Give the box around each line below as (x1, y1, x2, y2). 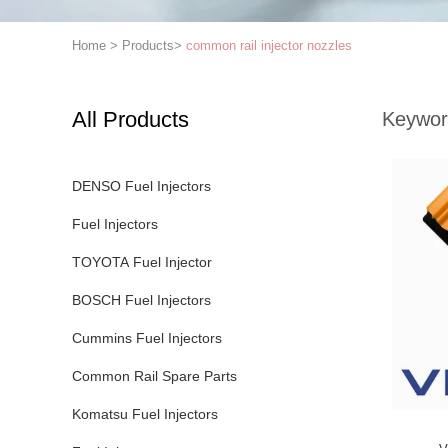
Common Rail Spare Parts (72, 368, 237, 384)
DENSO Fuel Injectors (72, 178, 211, 194)
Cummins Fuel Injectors (72, 330, 222, 346)
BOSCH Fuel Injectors (72, 292, 211, 308)
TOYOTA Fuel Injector (72, 254, 212, 270)
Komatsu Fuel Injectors (72, 406, 218, 422)
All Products (72, 107, 189, 132)
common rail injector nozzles (186, 38, 352, 53)
